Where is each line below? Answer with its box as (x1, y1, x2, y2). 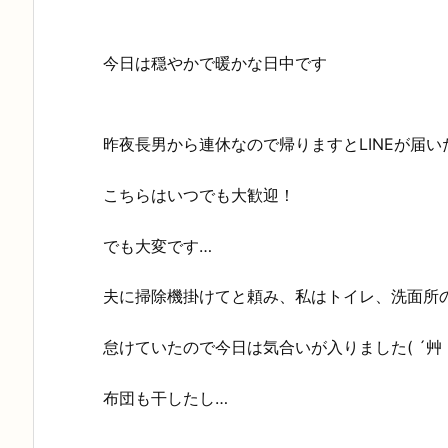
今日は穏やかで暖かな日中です (103, 53, 327, 74)
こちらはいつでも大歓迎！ (103, 184, 295, 205)
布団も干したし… (103, 387, 228, 408)
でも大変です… (103, 235, 212, 256)
